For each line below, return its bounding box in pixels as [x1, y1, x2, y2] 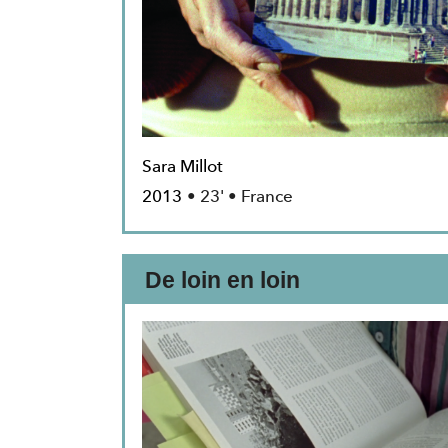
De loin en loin [145, 267, 300, 294]
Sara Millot [142, 152, 223, 181]
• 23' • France [187, 182, 293, 211]
